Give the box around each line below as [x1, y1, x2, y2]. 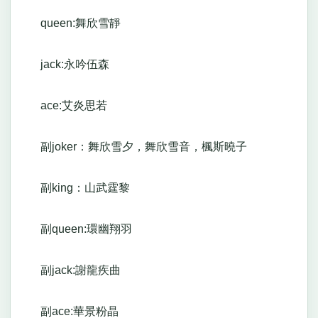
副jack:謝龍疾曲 [17, 264, 132, 277]
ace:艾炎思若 [17, 99, 119, 112]
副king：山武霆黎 [17, 182, 141, 194]
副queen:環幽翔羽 [17, 223, 143, 236]
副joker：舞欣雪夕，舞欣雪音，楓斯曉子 [17, 141, 247, 153]
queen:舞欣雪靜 [17, 17, 132, 30]
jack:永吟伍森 [17, 58, 121, 71]
